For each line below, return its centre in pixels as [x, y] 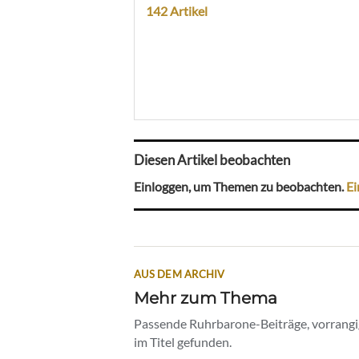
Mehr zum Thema [206, 297]
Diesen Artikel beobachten [212, 160]
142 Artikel [177, 10]
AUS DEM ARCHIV [179, 274]
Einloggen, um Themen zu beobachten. [240, 186]
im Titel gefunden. [183, 341]
